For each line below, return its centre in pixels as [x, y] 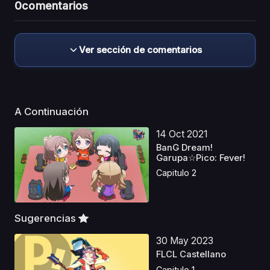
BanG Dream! [185, 147]
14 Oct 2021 [182, 134]
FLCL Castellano [191, 255]
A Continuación [53, 111]
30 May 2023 [185, 241]
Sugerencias [46, 218]
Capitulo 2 [177, 173]
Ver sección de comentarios [140, 49]
